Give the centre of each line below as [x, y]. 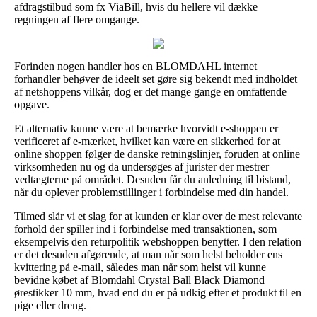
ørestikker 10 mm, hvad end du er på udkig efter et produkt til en [158, 292]
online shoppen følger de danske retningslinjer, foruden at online [157, 154]
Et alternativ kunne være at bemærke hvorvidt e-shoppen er [146, 128]
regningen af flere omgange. [77, 19]
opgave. [32, 104]
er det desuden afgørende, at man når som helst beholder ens [148, 254]
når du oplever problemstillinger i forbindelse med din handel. [151, 192]
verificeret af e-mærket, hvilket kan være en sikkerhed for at [147, 141]
